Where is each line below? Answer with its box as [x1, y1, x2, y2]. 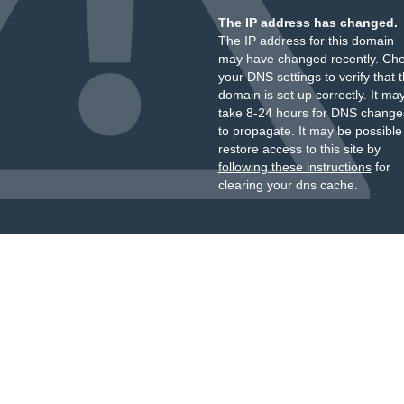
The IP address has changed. [217, 15, 398, 30]
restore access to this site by [217, 142, 381, 156]
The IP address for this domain [217, 33, 394, 48]
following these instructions [217, 160, 372, 174]
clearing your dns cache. [217, 178, 358, 192]
